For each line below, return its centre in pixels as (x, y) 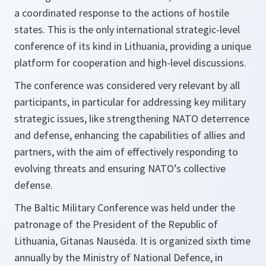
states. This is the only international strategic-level (127, 29)
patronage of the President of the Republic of (116, 224)
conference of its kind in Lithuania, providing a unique (133, 46)
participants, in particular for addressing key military (130, 102)
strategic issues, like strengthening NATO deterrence (132, 118)
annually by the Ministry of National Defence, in (118, 257)
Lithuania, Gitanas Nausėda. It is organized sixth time (132, 240)
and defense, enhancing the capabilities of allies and (130, 135)
